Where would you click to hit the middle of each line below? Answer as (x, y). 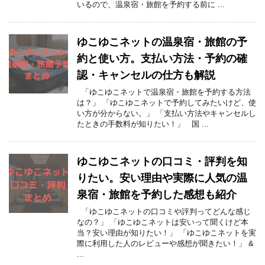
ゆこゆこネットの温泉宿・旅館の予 (162, 42)
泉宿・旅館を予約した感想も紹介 (157, 195)
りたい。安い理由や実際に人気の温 (162, 178)
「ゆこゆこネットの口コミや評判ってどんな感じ (164, 212)
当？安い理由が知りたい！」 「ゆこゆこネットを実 (167, 233)
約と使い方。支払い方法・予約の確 (162, 59)
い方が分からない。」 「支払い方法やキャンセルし (167, 114)
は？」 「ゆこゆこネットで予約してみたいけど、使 (167, 103)
